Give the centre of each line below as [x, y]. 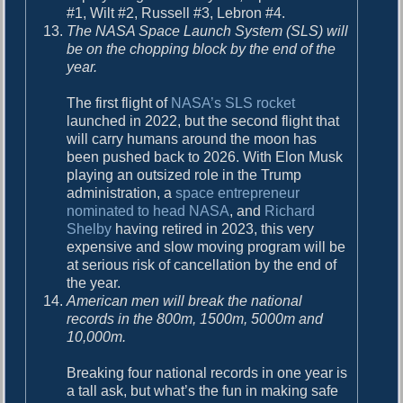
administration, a [121, 193]
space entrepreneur [238, 193]
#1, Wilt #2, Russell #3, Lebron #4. [176, 13]
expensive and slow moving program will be [206, 246]
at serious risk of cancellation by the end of [202, 264]
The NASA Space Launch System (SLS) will [208, 31]
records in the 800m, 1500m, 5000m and [195, 318]
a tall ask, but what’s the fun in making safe [203, 390]
